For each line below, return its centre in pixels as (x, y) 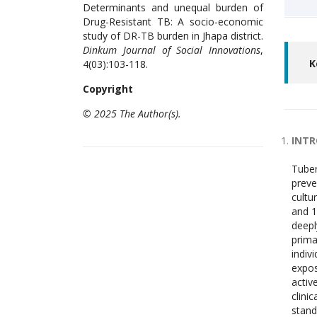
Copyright (108, 89)
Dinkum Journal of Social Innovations (172, 50)
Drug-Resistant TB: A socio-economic (173, 22)
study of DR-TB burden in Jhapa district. (173, 36)
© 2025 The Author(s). (132, 114)
